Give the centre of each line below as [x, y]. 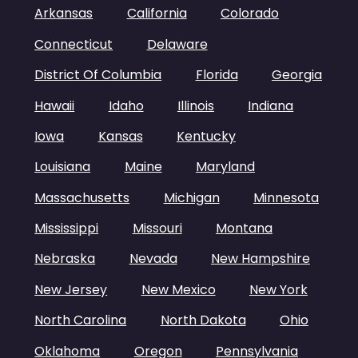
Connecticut [74, 44]
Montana [244, 229]
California [157, 14]
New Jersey [71, 289]
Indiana [271, 105]
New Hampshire [260, 259]
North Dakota [203, 320]
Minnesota [286, 197]
